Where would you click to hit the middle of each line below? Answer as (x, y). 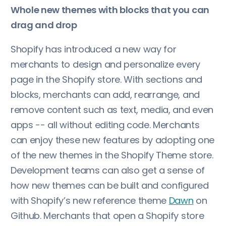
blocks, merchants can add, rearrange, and (105, 94)
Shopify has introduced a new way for (94, 49)
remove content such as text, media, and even (112, 109)
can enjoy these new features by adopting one (112, 140)
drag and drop (44, 25)
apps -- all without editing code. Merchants (105, 125)
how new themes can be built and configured (110, 185)
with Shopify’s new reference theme (90, 200)
